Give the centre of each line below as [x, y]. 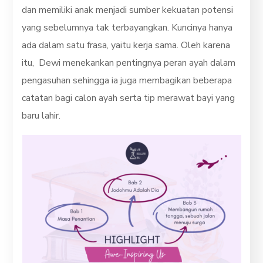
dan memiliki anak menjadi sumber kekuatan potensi [128, 10]
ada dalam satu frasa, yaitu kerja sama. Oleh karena [126, 45]
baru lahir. [41, 115]
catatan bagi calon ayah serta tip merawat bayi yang [129, 98]
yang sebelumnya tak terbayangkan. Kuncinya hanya [127, 27]
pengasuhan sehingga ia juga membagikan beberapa [127, 80]
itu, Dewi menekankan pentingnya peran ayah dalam [129, 63]
